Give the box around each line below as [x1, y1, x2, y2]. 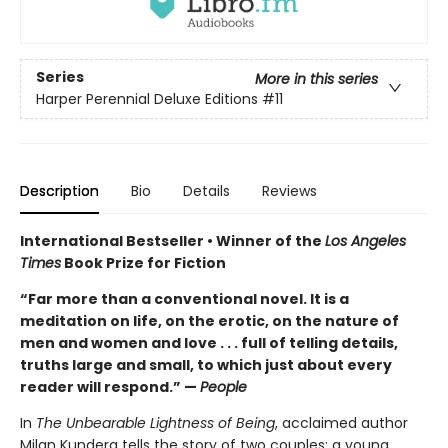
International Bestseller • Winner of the [20, 230, 325, 251]
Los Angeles [325, 230, 406, 251]
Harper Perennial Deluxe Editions [36, 89, 258, 110]
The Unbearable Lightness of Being [36, 412, 275, 433]
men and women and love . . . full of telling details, [20, 332, 398, 353]
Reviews [262, 180, 317, 201]
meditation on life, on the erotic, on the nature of [20, 310, 399, 331]
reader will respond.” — [20, 376, 200, 397]
